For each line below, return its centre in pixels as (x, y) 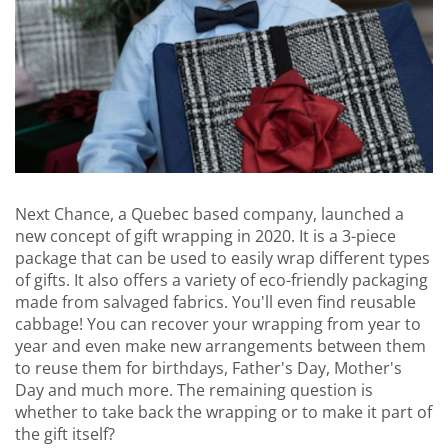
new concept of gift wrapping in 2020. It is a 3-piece (205, 236)
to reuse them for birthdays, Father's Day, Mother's (208, 368)
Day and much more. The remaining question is (194, 390)
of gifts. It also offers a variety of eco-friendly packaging (221, 280)
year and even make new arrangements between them (220, 346)
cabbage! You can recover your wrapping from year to (218, 324)
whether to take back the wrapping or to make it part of (223, 412)
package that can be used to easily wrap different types (222, 258)
